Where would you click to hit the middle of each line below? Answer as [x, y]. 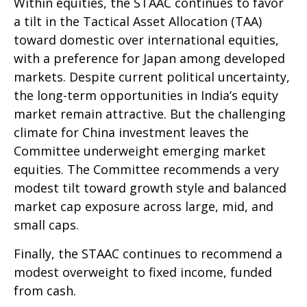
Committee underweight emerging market [140, 150]
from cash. [45, 290]
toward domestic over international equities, [146, 39]
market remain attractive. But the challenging [150, 113]
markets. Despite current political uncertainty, [152, 76]
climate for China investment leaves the [131, 132]
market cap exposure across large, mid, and [144, 206]
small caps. [46, 224]
